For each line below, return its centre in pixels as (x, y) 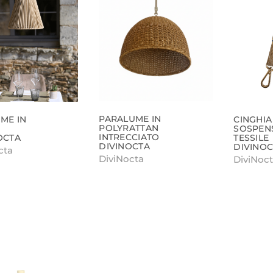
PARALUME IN (130, 119)
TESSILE (251, 137)
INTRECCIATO (129, 137)
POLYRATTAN (129, 128)
